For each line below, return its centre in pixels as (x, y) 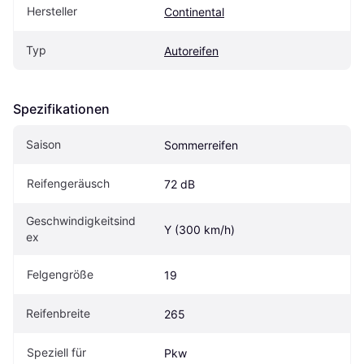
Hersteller (52, 11)
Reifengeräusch (68, 184)
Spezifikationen (61, 109)
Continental (194, 12)
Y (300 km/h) (199, 230)
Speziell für (56, 353)
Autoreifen (191, 51)
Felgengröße (60, 275)
